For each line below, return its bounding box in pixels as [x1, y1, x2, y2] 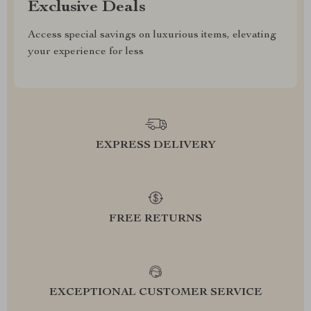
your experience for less [28, 47, 144, 58]
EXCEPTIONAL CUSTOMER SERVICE [49, 287, 262, 299]
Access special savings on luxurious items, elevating [28, 30, 276, 41]
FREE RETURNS [109, 214, 202, 225]
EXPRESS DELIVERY [95, 140, 216, 151]
